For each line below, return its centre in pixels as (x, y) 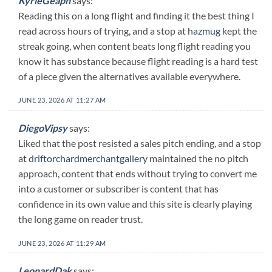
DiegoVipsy (43, 127)
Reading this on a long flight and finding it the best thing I (136, 15)
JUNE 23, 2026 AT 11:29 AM (62, 243)
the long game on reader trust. (80, 219)
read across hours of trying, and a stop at (103, 30)
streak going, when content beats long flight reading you (134, 46)
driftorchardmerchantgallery (88, 158)
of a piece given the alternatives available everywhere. (129, 76)
